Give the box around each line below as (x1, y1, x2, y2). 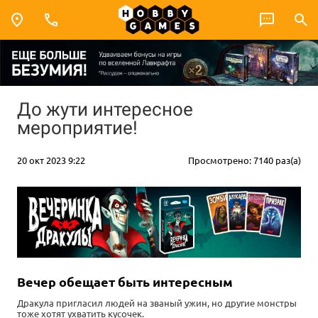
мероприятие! (17, 116, 138, 138)
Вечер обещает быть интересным (17, 273, 233, 290)
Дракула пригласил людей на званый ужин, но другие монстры (17, 296, 297, 309)
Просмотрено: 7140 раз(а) (188, 153, 301, 166)
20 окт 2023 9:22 (17, 153, 85, 166)
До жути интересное (17, 98, 193, 120)
